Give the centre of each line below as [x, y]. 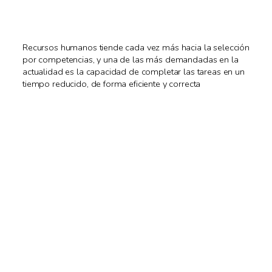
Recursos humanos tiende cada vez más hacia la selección [136, 48]
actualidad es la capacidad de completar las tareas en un [134, 72]
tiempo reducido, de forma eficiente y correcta [112, 84]
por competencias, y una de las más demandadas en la [131, 60]
